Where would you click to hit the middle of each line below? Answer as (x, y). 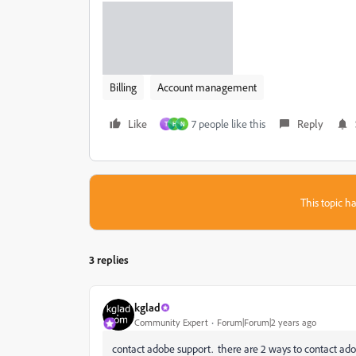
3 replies (109, 259)
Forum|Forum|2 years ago (267, 323)
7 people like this (228, 123)
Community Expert (171, 323)
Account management (207, 87)
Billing (123, 87)
